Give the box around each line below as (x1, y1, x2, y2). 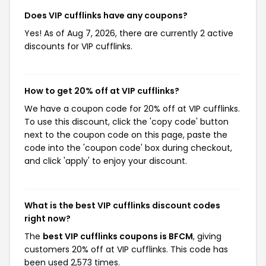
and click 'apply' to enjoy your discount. (24, 155, 187, 167)
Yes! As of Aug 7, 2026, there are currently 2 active (24, 27, 233, 39)
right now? (24, 213, 71, 224)
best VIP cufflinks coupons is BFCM (43, 230, 193, 242)
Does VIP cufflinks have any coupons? (24, 9, 188, 21)
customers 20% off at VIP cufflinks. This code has (24, 243, 228, 255)
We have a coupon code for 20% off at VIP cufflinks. (24, 103, 240, 115)
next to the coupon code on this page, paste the (24, 129, 227, 141)
